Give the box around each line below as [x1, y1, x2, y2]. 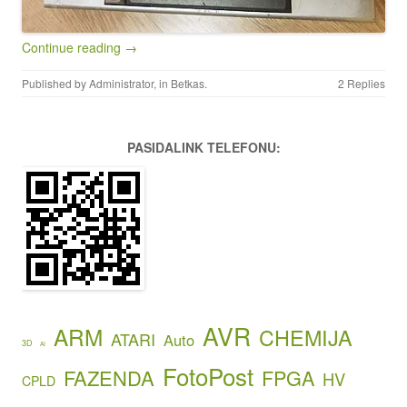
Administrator [89, 75, 154, 92]
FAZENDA [64, 363, 154, 392]
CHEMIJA [259, 322, 352, 353]
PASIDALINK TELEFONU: [126, 138, 281, 157]
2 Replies [338, 75, 385, 92]
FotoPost [163, 359, 253, 393]
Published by [22, 75, 89, 92]
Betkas [171, 75, 204, 92]
